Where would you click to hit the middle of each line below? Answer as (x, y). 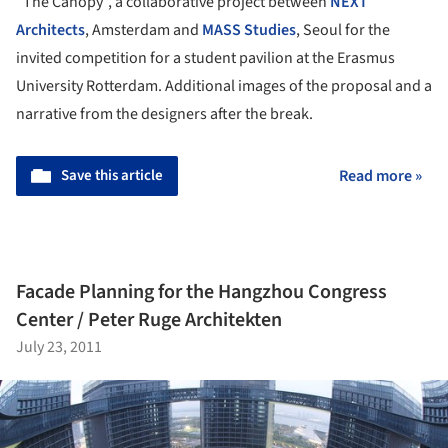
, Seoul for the (343, 29)
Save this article (112, 175)
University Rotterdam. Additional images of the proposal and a (224, 85)
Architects (50, 29)
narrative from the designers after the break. (164, 113)
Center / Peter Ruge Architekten (149, 320)
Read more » (380, 175)
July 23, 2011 (59, 347)
